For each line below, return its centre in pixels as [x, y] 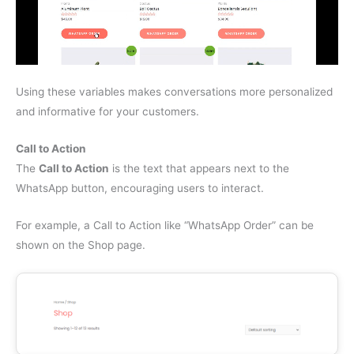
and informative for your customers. [107, 112]
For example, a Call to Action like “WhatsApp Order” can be [165, 225]
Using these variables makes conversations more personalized [174, 92]
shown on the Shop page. [81, 245]
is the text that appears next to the [199, 168]
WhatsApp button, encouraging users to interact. [140, 188]
